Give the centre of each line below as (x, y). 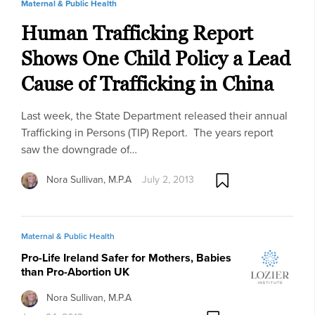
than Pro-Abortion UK (75, 271)
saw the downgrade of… (79, 149)
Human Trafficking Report (137, 33)
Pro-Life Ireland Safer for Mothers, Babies (126, 257)
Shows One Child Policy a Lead (156, 58)
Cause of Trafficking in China (147, 83)
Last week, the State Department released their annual (154, 115)
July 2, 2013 (168, 180)
